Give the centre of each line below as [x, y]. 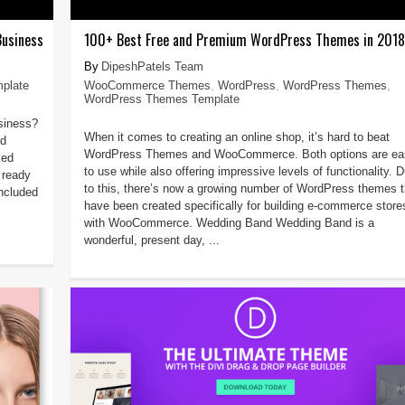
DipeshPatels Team [152, 66]
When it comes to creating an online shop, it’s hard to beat [236, 137]
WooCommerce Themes [147, 85]
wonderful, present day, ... [151, 240]
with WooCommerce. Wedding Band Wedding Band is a [229, 222]
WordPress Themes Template [161, 99]
